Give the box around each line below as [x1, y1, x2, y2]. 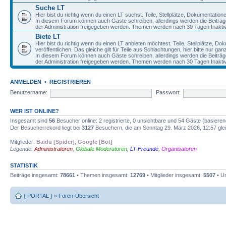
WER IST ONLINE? [10, 107, 59, 114]
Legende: [10, 145, 34, 152]
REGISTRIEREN [49, 78, 91, 85]
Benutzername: [10, 89, 47, 96]
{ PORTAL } [24, 193, 52, 199]
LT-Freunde [130, 145, 158, 152]
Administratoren [34, 145, 73, 152]
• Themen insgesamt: [75, 172, 130, 178]
